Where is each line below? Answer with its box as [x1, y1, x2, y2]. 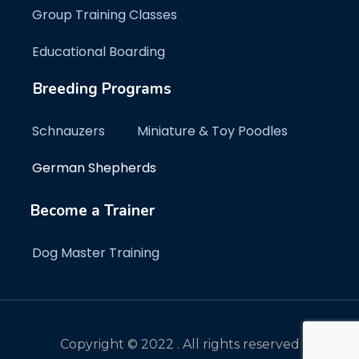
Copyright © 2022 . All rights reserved [59, 337, 300, 352]
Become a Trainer [30, 200, 155, 221]
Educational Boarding [32, 42, 165, 61]
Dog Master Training [32, 244, 159, 262]
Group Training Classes [32, 6, 177, 24]
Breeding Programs [33, 79, 171, 99]
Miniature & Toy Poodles [137, 122, 288, 140]
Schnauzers [32, 122, 105, 140]
